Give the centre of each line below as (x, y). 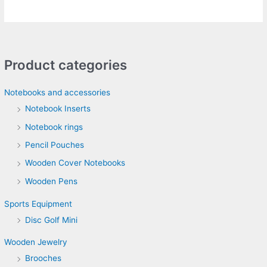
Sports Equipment (38, 204)
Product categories (66, 64)
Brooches (44, 258)
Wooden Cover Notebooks (75, 163)
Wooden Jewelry (36, 242)
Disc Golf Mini (52, 220)
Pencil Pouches (55, 145)
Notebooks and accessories (58, 93)
